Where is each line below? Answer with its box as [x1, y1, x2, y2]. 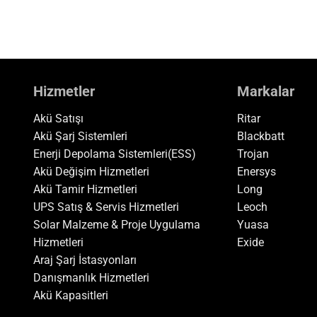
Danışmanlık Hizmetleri [33, 271, 150, 285]
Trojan [236, 147, 269, 161]
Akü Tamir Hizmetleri [33, 183, 138, 197]
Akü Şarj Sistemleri [33, 129, 128, 144]
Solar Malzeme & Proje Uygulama [33, 218, 201, 232]
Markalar [236, 83, 294, 100]
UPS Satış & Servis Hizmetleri [33, 200, 180, 214]
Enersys [236, 165, 276, 179]
